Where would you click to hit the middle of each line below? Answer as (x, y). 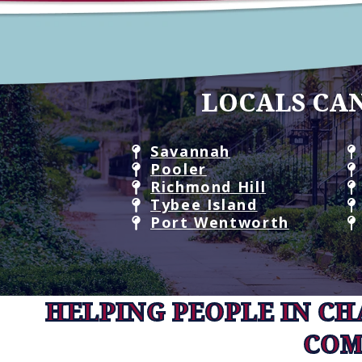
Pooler (179, 169)
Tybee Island (204, 205)
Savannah (191, 152)
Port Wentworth (220, 223)
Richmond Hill (208, 187)
